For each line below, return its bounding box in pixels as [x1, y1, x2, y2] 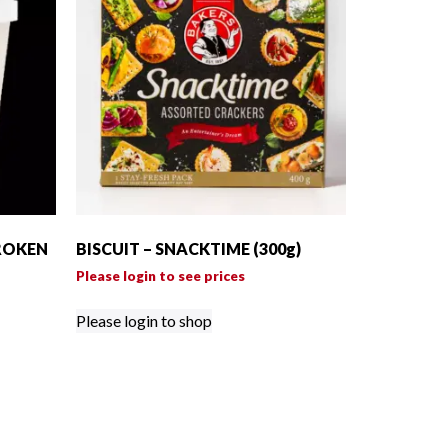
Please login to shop [76, 311, 212, 331]
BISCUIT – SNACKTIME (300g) [76, 239, 301, 259]
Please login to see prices [76, 267, 245, 285]
